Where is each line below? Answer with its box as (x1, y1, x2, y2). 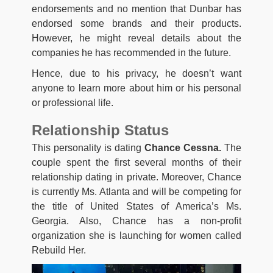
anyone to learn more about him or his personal (32, 82, 241, 93)
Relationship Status (32, 121, 169, 138)
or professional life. (32, 97, 113, 108)
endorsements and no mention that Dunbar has (32, 3, 241, 14)
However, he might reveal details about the (32, 32, 241, 43)
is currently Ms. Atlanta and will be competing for (32, 186, 241, 197)
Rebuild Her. (32, 244, 86, 255)
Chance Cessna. (144, 142, 221, 153)
